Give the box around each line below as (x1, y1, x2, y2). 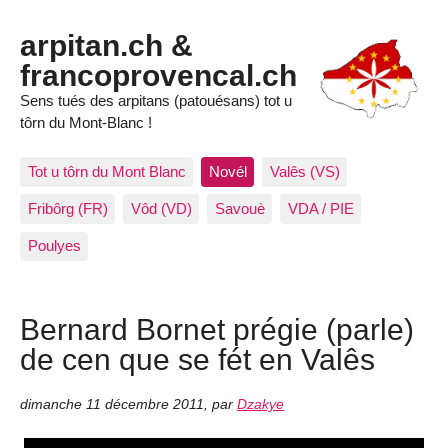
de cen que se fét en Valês (20, 342, 375, 377)
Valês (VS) (269, 162, 340, 180)
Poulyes (27, 237, 81, 255)
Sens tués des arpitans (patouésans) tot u (20, 92, 292, 110)
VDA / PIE (287, 200, 354, 218)
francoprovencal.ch (20, 58, 297, 93)
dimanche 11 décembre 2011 (20, 396, 204, 412)
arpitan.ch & (20, 28, 193, 63)
